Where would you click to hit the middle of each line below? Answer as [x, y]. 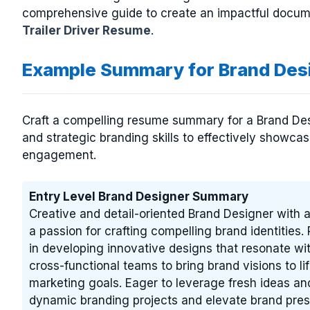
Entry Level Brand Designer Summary [139, 197]
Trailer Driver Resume [86, 30]
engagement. [59, 155]
